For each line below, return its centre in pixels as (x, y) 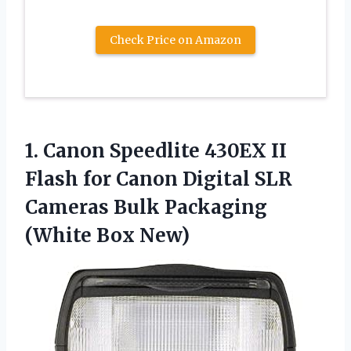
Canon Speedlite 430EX (155, 150)
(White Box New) (107, 235)
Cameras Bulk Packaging (146, 207)
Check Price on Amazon (175, 40)
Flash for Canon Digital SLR (159, 179)
